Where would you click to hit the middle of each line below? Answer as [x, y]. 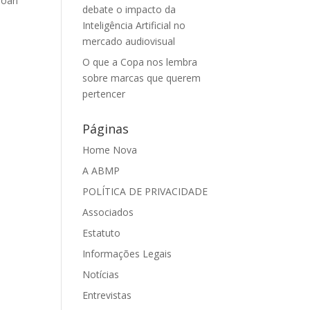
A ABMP [101, 171]
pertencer [104, 94]
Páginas [106, 129]
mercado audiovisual [129, 41]
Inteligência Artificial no [134, 25]
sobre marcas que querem [142, 78]
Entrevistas [107, 295]
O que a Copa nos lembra [140, 62]
